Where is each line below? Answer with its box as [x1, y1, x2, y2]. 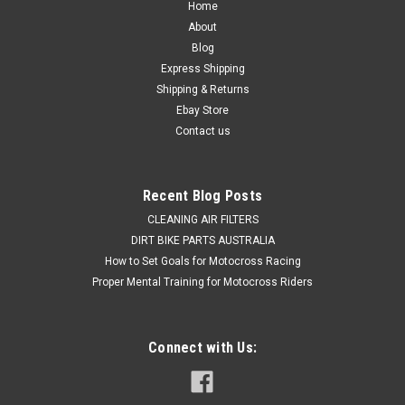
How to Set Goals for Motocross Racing [104, 255, 301, 268]
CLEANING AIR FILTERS [146, 213, 259, 227]
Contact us [174, 125, 231, 138]
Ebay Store [176, 104, 229, 118]
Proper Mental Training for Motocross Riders [92, 276, 313, 289]
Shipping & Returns [155, 83, 250, 97]
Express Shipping [160, 62, 245, 76]
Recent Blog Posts [142, 187, 263, 205]
